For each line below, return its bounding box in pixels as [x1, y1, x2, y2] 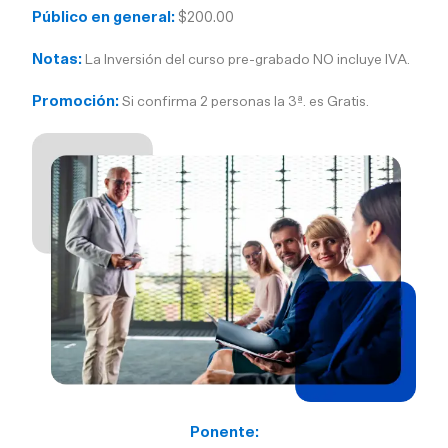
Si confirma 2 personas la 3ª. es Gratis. [119, 93, 370, 109]
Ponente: [189, 424, 259, 440]
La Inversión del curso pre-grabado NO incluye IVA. [82, 51, 411, 67]
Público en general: [32, 9, 176, 25]
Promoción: [32, 93, 120, 109]
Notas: [32, 51, 83, 67]
